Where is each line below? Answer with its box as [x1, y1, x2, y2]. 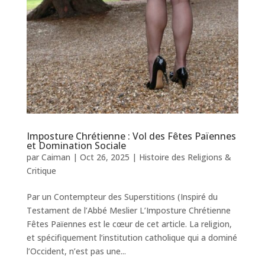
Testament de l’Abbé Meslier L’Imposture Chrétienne [26, 204, 231, 216]
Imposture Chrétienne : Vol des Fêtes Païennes [26, 129, 236, 143]
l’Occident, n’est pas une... [26, 245, 126, 257]
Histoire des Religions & [138, 151, 231, 163]
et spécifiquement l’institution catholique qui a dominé [26, 231, 237, 243]
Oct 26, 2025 [79, 151, 130, 163]
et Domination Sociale [26, 138, 126, 152]
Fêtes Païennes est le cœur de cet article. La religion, [26, 218, 232, 230]
